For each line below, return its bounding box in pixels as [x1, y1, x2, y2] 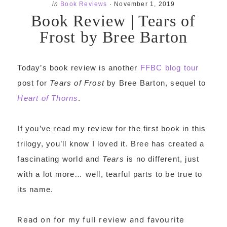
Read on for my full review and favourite [17, 215, 185, 224]
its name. [17, 185, 54, 194]
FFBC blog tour [140, 63, 199, 72]
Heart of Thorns [17, 94, 79, 102]
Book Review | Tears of [31, 12, 196, 30]
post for [17, 79, 50, 87]
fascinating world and [17, 155, 102, 163]
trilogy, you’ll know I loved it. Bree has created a [17, 139, 205, 148]
